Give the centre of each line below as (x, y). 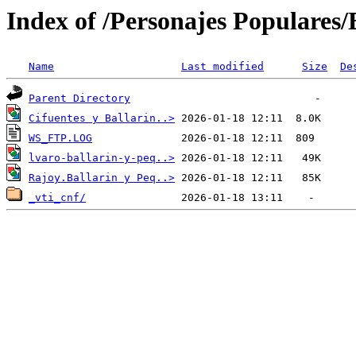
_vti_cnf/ (57, 198)
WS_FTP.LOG (60, 138)
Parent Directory (79, 99)
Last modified (222, 67)
